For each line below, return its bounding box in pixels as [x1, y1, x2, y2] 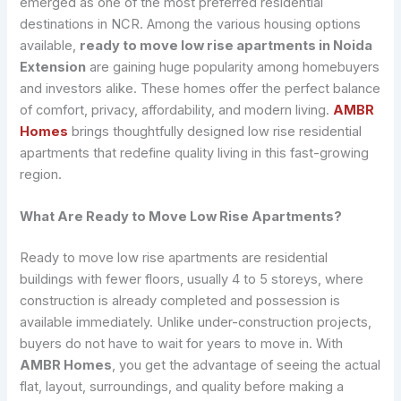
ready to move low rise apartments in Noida [80, 37, 373, 54]
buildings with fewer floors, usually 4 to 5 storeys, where [20, 271, 364, 288]
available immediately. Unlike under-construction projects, [20, 314, 372, 331]
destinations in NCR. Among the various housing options [20, 15, 362, 32]
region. [20, 166, 63, 183]
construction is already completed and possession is [20, 293, 341, 310]
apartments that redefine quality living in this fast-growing [20, 144, 370, 161]
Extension [20, 58, 87, 75]
